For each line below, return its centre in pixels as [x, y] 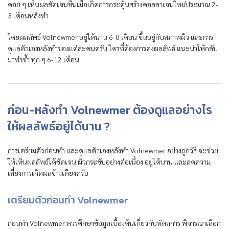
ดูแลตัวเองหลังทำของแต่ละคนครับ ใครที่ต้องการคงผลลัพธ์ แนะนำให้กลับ [113, 48]
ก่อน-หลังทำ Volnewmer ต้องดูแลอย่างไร [110, 110]
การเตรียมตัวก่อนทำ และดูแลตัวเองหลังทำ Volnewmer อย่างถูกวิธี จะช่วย [113, 150]
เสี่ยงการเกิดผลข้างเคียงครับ [48, 173]
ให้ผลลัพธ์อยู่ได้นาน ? [59, 126]
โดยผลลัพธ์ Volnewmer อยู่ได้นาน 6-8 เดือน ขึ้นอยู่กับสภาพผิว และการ [110, 37]
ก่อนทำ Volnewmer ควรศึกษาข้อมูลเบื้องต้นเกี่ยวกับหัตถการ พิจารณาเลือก [114, 223]
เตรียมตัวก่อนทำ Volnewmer [68, 200]
